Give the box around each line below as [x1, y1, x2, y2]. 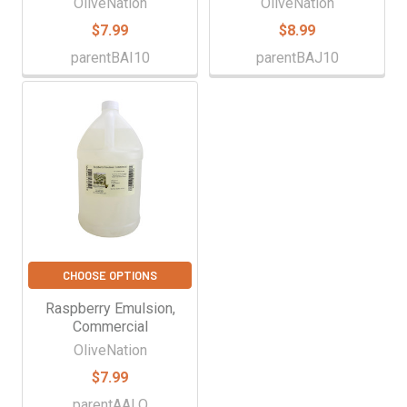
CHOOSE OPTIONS [63, 267, 157, 283]
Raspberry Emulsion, [45, 299, 175, 317]
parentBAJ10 [255, 48, 339, 66]
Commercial [72, 317, 148, 335]
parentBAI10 [70, 48, 150, 66]
